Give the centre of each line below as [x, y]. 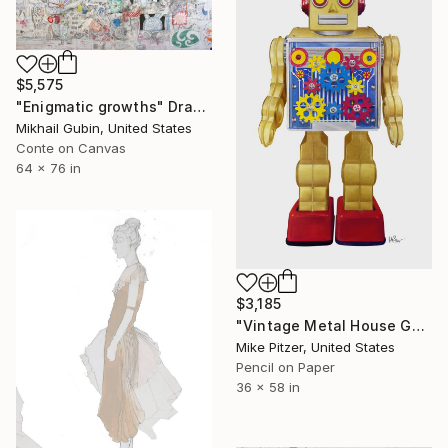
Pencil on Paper [285, 366]
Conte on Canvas [71, 148]
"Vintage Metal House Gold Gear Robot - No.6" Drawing [418, 325]
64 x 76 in [48, 168]
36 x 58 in [268, 386]
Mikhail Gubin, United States [104, 128]
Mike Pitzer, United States [315, 346]
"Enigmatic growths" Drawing [199, 107]
